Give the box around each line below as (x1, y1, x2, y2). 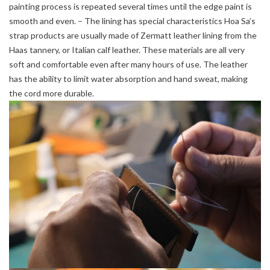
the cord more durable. (9, 87, 94, 98)
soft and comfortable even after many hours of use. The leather (9, 58, 248, 69)
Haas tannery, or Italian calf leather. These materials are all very (9, 44, 245, 55)
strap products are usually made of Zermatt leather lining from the (9, 30, 257, 40)
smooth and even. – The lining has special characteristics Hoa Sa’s (9, 15, 256, 26)
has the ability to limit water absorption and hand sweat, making (9, 73, 248, 84)
